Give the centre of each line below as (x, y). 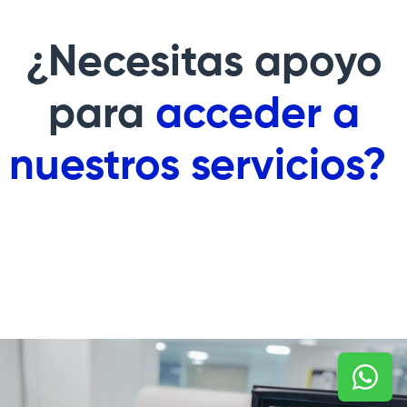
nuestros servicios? (203, 167)
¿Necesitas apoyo (203, 63)
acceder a (257, 115)
